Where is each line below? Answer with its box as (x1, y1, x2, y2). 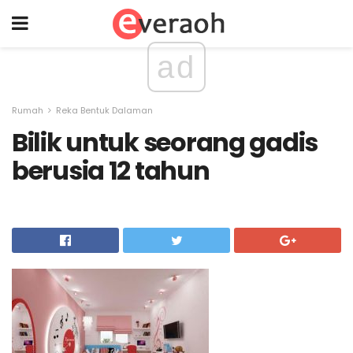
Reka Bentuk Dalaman (56, 104, 153, 117)
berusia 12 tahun (12, 153, 210, 188)
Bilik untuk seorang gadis (12, 124, 318, 160)
